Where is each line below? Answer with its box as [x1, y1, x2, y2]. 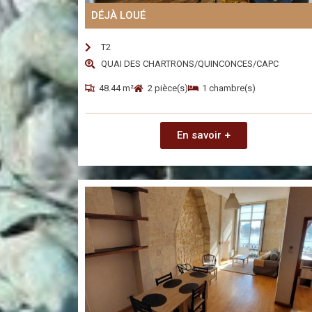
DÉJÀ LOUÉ [91, 9, 146, 22]
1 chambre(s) [202, 83, 256, 94]
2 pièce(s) [148, 83, 188, 94]
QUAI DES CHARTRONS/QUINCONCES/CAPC [100, 58, 279, 70]
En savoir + [176, 129, 231, 142]
